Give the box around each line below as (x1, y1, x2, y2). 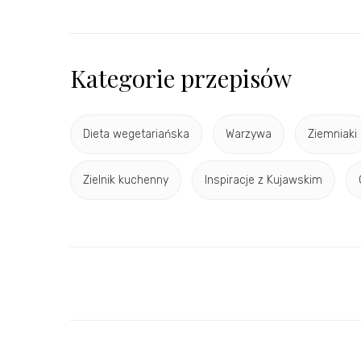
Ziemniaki (308, 127, 357, 142)
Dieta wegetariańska (83, 127, 189, 142)
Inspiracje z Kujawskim (205, 173, 322, 188)
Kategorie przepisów (70, 61, 292, 94)
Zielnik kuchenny (83, 173, 168, 188)
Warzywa (226, 127, 272, 142)
